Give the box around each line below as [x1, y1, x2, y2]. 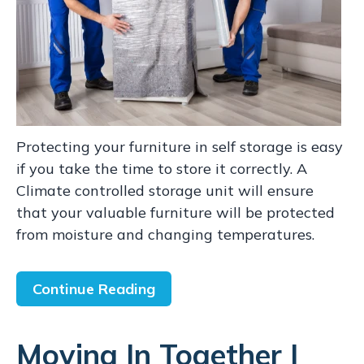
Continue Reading [32, 279, 155, 298]
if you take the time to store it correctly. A [16, 159, 307, 178]
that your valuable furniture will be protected [16, 203, 335, 222]
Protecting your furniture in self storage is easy [16, 137, 343, 156]
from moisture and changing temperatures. [16, 225, 318, 244]
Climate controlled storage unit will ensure [16, 181, 314, 200]
